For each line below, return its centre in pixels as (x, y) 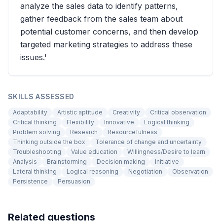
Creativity (126, 112)
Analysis (25, 162)
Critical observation (178, 112)
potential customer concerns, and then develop (109, 32)
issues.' (34, 57)
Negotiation (145, 171)
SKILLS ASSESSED (41, 96)
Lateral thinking (35, 171)
